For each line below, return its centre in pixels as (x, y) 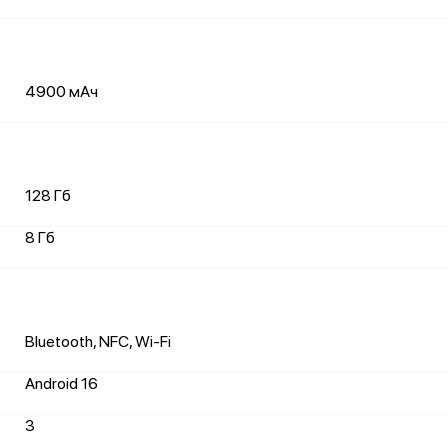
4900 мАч (61, 91)
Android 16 (61, 383)
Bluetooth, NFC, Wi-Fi (98, 341)
